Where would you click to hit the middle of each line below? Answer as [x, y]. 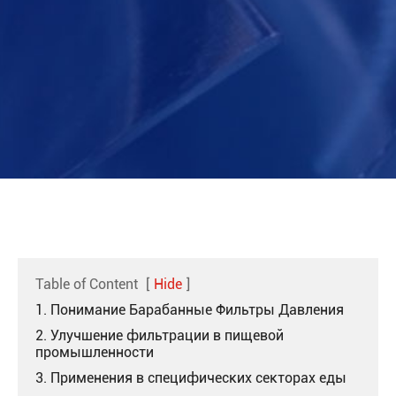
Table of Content [87, 284]
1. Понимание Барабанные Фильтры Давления [190, 310]
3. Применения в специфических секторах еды [191, 378]
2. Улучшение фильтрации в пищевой [160, 335]
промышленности [95, 352]
